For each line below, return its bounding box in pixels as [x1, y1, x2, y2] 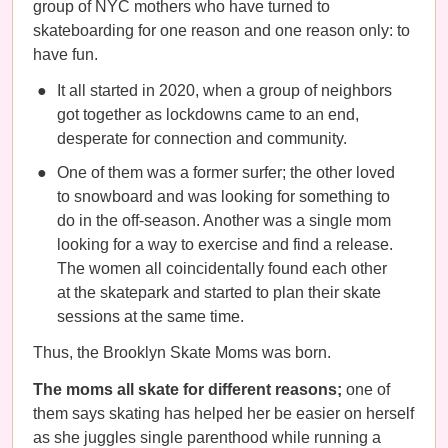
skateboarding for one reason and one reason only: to [33, 22, 410, 39]
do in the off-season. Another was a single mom [57, 212, 391, 229]
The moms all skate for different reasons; [33, 381, 346, 398]
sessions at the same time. [57, 308, 248, 325]
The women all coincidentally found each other [57, 260, 387, 277]
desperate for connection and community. [57, 130, 351, 147]
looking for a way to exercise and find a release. [57, 236, 393, 253]
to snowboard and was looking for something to [57, 188, 390, 205]
